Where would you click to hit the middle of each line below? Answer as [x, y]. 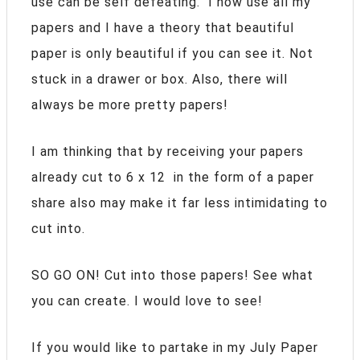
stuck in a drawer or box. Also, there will [160, 80]
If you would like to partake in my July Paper [175, 348]
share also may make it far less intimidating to [180, 203]
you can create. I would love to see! [147, 301]
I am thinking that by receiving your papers [168, 152]
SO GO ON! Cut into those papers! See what [172, 276]
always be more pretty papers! [130, 105]
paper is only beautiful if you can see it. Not [172, 54]
